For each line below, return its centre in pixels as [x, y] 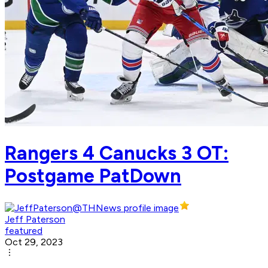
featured [24, 231]
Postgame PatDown [93, 176]
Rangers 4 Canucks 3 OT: [117, 153]
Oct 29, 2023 [34, 242]
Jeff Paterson [35, 220]
